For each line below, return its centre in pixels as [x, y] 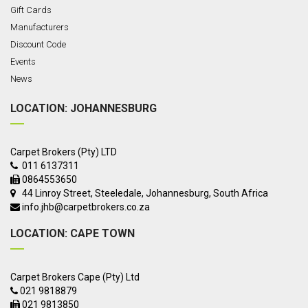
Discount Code [38, 44]
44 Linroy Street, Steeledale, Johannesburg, [114, 193]
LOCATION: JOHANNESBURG [84, 108]
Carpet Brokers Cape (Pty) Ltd [75, 277]
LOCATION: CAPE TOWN [73, 233]
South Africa [241, 193]
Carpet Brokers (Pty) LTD [64, 152]
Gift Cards [31, 10]
